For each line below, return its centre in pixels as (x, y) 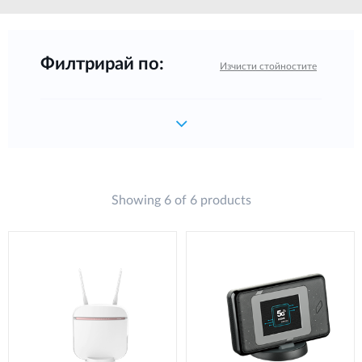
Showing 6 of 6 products (181, 201)
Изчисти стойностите (268, 67)
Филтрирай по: (102, 64)
